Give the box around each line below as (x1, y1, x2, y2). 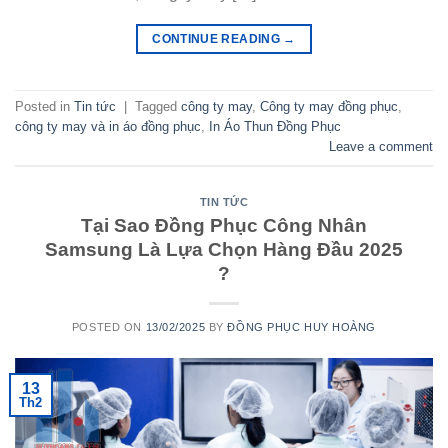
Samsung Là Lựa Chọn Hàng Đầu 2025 (45, 238, 403, 260)
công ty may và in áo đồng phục (15, 119, 201, 135)
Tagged (135, 99, 181, 115)
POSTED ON (71, 320, 146, 333)
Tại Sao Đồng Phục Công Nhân (81, 214, 367, 236)
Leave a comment (329, 139, 433, 155)
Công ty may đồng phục (260, 99, 398, 115)
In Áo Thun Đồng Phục (209, 119, 341, 135)
